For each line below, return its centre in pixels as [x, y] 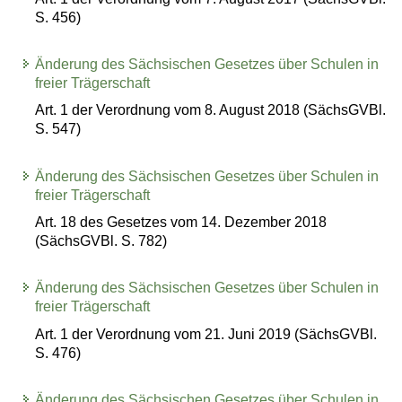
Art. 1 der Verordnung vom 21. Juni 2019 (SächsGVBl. [206, 334]
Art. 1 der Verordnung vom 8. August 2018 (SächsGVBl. [211, 110]
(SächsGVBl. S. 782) [101, 241]
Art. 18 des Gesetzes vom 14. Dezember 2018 [181, 223]
